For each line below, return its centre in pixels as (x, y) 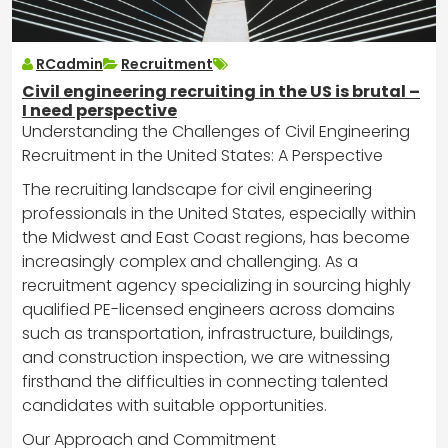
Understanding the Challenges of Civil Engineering (216, 131)
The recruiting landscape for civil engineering (197, 189)
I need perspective (99, 110)
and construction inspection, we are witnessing (206, 357)
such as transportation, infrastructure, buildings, (207, 333)
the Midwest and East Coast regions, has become (216, 237)
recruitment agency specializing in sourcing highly (216, 285)
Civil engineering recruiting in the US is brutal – (221, 91)
